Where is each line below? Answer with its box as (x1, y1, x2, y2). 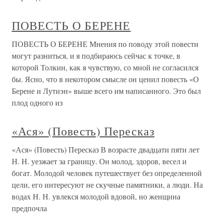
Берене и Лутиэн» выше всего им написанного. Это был (12, 86, 201, 96)
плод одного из (12, 97, 63, 108)
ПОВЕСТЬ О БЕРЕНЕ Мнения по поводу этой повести (12, 39, 198, 49)
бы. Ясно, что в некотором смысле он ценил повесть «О (12, 74, 199, 84)
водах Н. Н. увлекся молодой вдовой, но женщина (12, 191, 180, 201)
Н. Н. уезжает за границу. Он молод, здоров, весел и (12, 156, 187, 166)
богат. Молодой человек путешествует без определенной (12, 168, 202, 178)
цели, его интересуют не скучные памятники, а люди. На (12, 179, 203, 190)
